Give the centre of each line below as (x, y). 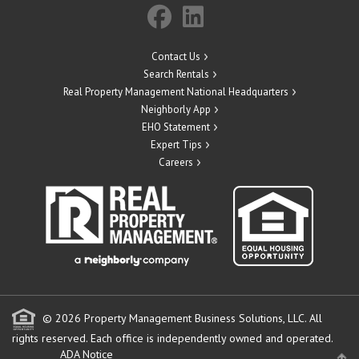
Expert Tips (176, 144)
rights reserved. (51, 338)
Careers (176, 162)
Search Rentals (176, 74)
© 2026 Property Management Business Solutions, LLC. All (181, 318)
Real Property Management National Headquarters (176, 91)
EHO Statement (176, 127)
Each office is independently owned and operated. (212, 338)
